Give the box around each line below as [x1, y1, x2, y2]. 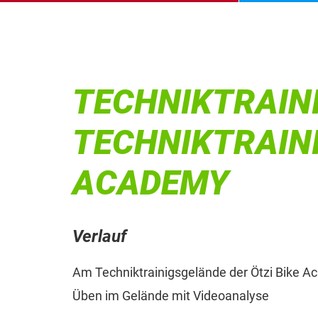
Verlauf [72, 226, 126, 246]
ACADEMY [72, 163, 229, 204]
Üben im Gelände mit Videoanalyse [72, 287, 269, 303]
